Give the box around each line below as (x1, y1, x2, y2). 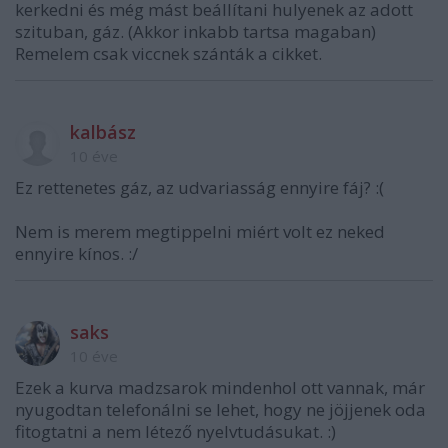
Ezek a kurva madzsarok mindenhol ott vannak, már (15, 376, 425, 400)
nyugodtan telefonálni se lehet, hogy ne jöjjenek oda (15, 398, 426, 422)
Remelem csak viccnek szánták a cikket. (15, 42, 322, 66)
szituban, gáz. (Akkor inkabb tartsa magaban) (15, 20, 376, 44)
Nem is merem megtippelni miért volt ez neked (15, 220, 385, 244)
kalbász (70, 120, 136, 145)
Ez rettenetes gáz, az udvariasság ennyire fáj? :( (15, 176, 384, 200)
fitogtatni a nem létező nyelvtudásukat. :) (15, 420, 336, 444)
